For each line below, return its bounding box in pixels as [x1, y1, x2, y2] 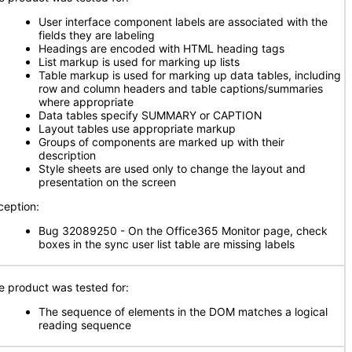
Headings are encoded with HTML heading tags [38, 42, 284, 55]
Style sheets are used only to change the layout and [38, 162, 306, 175]
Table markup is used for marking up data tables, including [38, 68, 341, 82]
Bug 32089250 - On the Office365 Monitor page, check [38, 224, 328, 237]
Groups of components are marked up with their [38, 135, 284, 148]
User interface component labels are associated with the [38, 15, 328, 28]
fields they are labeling [38, 28, 155, 42]
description [38, 148, 96, 162]
